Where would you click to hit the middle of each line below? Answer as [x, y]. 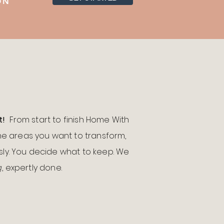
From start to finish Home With [68, 120]
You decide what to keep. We [70, 152]
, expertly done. [32, 168]
